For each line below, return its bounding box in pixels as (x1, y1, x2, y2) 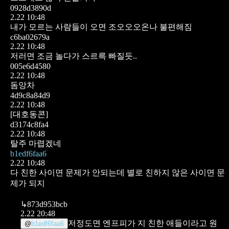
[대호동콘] (10, 109, 48, 119)
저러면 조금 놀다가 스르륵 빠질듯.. (10, 51, 137, 60)
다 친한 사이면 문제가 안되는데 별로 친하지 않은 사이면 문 (10, 168, 225, 177)
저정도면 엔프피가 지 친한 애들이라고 (68, 218, 207, 227)
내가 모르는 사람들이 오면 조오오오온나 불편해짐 (10, 22, 192, 31)
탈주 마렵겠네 (10, 139, 61, 148)
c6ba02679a (10, 32, 50, 41)
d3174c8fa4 (10, 120, 49, 129)
